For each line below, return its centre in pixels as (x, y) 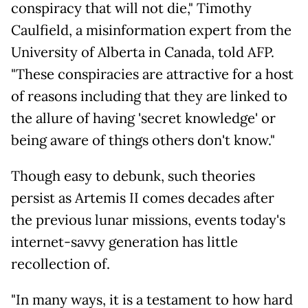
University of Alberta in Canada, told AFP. (143, 52)
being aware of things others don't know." (143, 140)
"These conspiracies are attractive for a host (152, 74)
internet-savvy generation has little (124, 242)
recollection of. (60, 264)
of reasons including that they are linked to (149, 96)
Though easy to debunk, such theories (133, 176)
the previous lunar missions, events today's (148, 220)
